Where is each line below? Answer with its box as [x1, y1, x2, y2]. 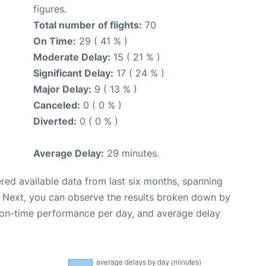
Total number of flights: [33, 19, 142, 31]
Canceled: [33, 99, 80, 112]
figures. [33, 3, 66, 15]
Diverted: [33, 115, 77, 128]
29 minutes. [104, 147, 159, 160]
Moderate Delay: [33, 51, 110, 64]
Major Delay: [33, 83, 91, 96]
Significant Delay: [33, 67, 113, 80]
